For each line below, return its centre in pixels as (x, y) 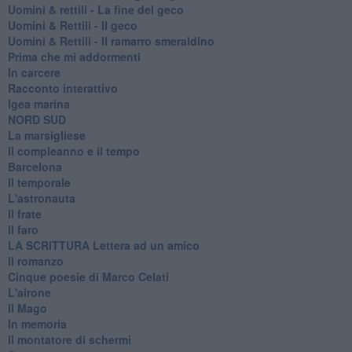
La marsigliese (46, 135)
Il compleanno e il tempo (73, 150)
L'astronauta (41, 198)
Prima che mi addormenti (74, 56)
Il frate (24, 213)
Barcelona (35, 166)
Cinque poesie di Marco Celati (88, 276)
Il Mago (27, 308)
